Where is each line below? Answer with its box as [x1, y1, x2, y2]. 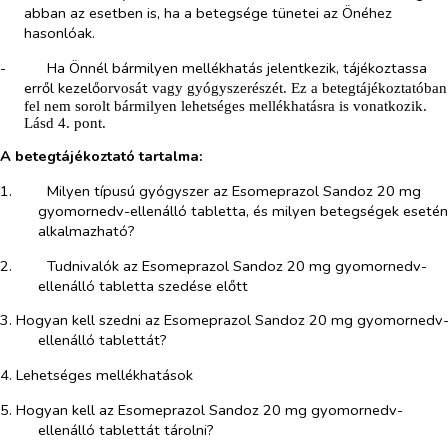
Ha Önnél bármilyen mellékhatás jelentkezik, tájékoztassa [46, 57, 427, 78]
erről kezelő [24, 77, 100, 98]
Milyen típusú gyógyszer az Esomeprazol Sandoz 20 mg [46, 181, 421, 202]
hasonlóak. [24, 23, 95, 44]
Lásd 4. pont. [24, 114, 106, 131]
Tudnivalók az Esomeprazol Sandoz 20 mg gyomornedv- [46, 255, 427, 276]
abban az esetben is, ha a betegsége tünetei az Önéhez [24, 3, 392, 24]
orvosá [100, 79, 142, 96]
